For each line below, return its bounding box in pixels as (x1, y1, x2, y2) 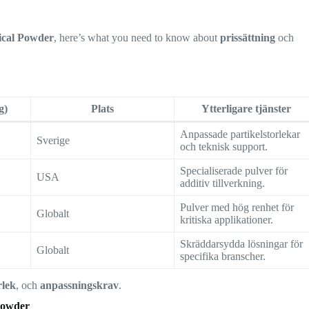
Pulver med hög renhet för (180, 201, 295, 213)
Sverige (37, 134, 70, 146)
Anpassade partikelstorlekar (180, 128, 301, 140)
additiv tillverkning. (180, 177, 266, 189)
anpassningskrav (40, 279, 119, 291)
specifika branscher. (180, 250, 266, 262)
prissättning (220, 32, 276, 44)
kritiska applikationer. (180, 213, 274, 226)
